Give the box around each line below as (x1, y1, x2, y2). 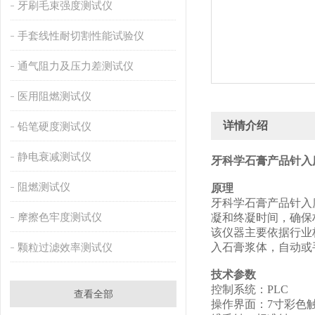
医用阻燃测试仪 (17, 90, 91, 102)
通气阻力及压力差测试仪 (17, 60, 134, 72)
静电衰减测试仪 (17, 150, 91, 162)
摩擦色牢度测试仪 (17, 211, 102, 223)
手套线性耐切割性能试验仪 (17, 30, 144, 41)
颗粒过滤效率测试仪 (17, 241, 112, 253)
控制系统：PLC (211, 283, 288, 295)
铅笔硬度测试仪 (17, 120, 91, 132)
